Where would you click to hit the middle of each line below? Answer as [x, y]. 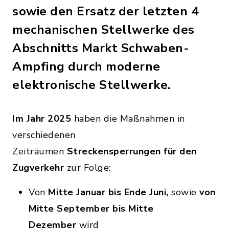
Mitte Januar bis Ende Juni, [107, 192]
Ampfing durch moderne [86, 66]
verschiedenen [44, 135]
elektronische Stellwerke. [91, 85]
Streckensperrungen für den [132, 151]
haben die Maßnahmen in [129, 119]
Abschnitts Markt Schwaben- [101, 48]
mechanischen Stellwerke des [104, 30]
